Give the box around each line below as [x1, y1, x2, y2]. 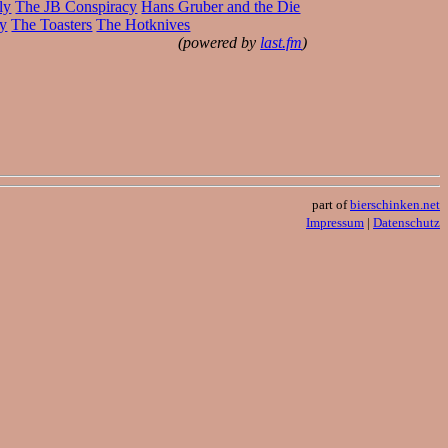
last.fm [260, 33, 303, 51]
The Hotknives [96, 15, 191, 33]
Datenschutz [373, 214, 440, 230]
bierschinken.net [350, 196, 440, 212]
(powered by [178, 33, 261, 51]
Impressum [306, 214, 364, 230]
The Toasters [11, 15, 93, 33]
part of [312, 196, 350, 212]
